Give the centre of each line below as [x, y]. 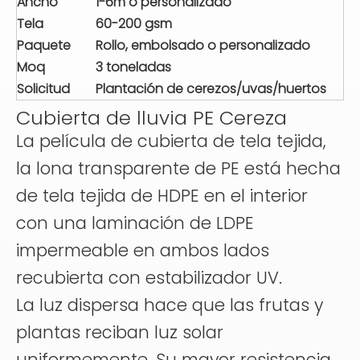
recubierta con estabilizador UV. [149, 278]
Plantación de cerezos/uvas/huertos [211, 89]
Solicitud [43, 89]
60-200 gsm [134, 24]
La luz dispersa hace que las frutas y [170, 305]
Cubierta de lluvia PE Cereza [151, 118]
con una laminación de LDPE [135, 223]
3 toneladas [133, 67]
